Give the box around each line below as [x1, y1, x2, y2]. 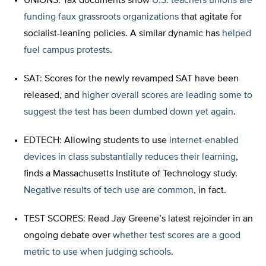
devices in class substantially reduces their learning [24, 153, 236, 163]
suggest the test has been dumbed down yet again [24, 107, 233, 118]
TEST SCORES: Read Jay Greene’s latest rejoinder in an [24, 214, 253, 224]
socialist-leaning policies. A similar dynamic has [24, 29, 222, 39]
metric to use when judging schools [24, 248, 171, 258]
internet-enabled [169, 136, 239, 146]
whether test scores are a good [113, 231, 240, 241]
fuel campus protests [24, 46, 110, 56]
